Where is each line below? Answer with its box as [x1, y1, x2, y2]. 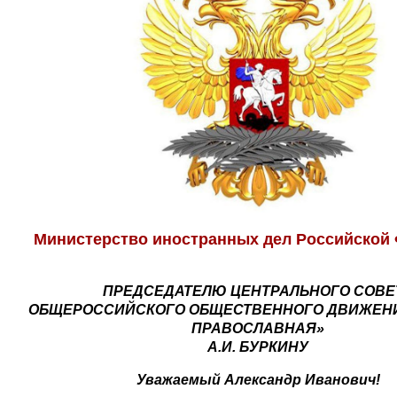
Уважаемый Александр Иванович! [136, 371, 380, 387]
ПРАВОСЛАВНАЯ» [191, 320, 324, 336]
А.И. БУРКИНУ [207, 339, 308, 354]
